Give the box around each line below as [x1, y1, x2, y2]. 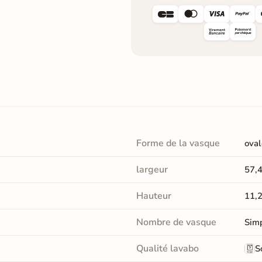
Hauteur [136, 189, 171, 202]
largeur [136, 163, 168, 176]
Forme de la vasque [136, 136, 220, 150]
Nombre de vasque [136, 215, 216, 229]
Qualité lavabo [136, 242, 199, 255]
